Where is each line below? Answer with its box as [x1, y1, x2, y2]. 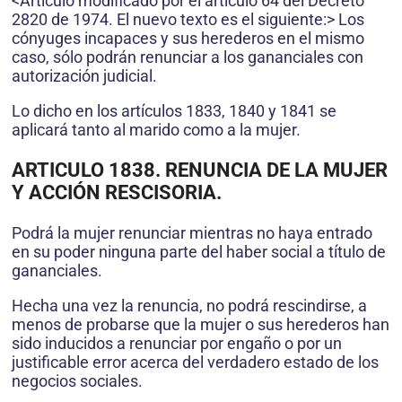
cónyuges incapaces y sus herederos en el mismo [12, 28, 364, 48]
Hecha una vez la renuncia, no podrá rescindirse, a [12, 295, 367, 315]
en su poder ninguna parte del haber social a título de [12, 241, 386, 261]
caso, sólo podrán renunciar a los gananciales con [12, 47, 363, 66]
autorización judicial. [12, 66, 157, 85]
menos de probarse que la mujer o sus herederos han [12, 314, 389, 334]
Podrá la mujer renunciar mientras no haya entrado [12, 223, 372, 242]
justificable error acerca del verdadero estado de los [12, 352, 379, 371]
